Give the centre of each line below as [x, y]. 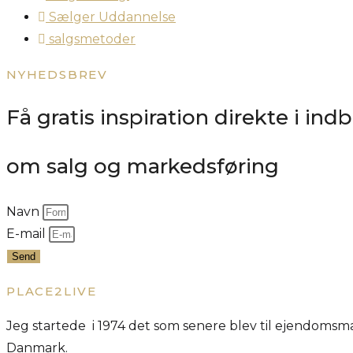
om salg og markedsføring [143, 166]
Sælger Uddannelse [112, 17]
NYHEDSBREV [57, 74]
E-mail [28, 233]
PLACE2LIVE [52, 291]
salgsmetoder [92, 39]
